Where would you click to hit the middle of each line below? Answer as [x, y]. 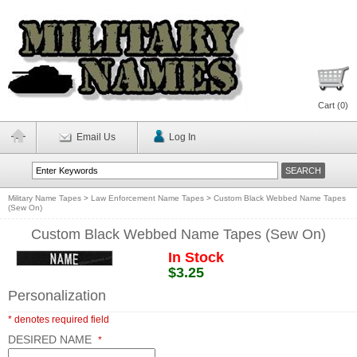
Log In [183, 137]
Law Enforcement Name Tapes [147, 198]
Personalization [57, 296]
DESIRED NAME [51, 339]
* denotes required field [59, 320]
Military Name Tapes [45, 198]
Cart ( [329, 105]
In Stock [196, 257]
